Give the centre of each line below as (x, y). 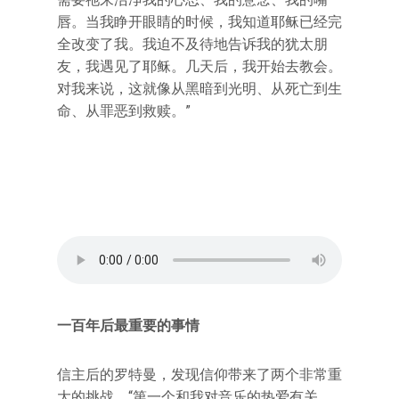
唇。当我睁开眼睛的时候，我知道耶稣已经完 (199, 22)
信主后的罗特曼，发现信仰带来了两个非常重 (199, 375)
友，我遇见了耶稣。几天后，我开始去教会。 (199, 66)
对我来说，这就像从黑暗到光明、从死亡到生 (199, 89)
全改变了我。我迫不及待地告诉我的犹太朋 (192, 44)
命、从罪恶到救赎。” (124, 111)
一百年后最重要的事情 (128, 326)
